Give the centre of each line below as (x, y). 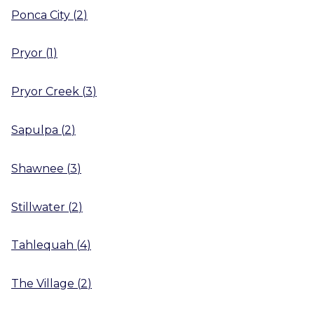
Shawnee (37, 168)
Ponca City (41, 15)
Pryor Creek (45, 92)
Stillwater (38, 207)
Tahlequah (42, 245)
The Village (43, 284)
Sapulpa (35, 130)
